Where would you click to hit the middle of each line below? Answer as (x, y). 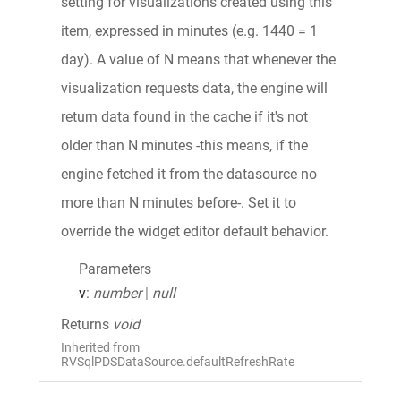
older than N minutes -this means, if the (184, 145)
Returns (87, 324)
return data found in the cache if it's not (184, 116)
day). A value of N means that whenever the (198, 59)
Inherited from (100, 347)
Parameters (115, 269)
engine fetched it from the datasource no (189, 174)
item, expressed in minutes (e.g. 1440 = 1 (189, 30)
